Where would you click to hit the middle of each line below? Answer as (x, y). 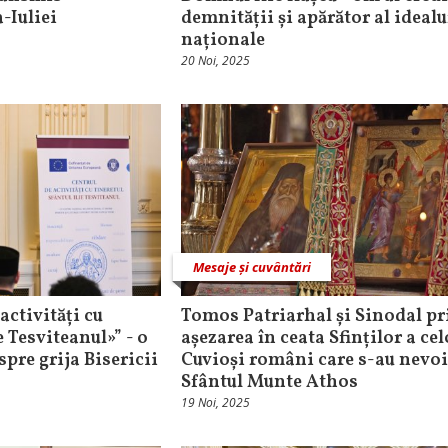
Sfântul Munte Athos (269, 382)
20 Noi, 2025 (215, 61)
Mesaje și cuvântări (252, 266)
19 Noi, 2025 (215, 402)
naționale (223, 41)
